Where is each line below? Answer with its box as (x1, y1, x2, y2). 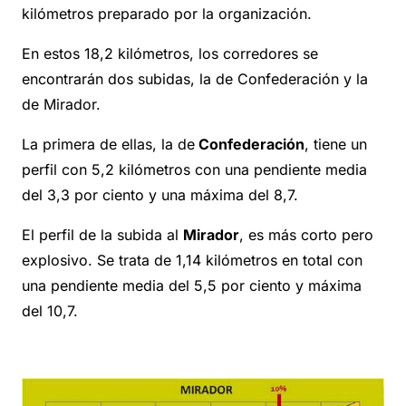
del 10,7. (22, 302, 78, 321)
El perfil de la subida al (22, 226, 183, 245)
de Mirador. (22, 95, 101, 114)
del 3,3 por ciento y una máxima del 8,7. (22, 186, 298, 205)
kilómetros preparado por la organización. (22, 5, 312, 24)
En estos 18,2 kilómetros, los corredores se (22, 44, 318, 63)
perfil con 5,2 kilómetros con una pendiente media (22, 160, 367, 179)
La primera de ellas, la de (22, 135, 195, 154)
